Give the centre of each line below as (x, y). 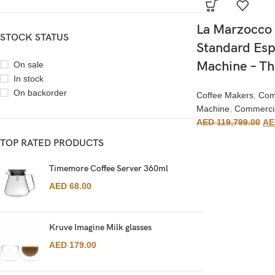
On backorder (40, 93)
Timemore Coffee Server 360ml (109, 168)
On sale (29, 64)
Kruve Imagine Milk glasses (100, 227)
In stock (29, 79)
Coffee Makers (225, 95)
